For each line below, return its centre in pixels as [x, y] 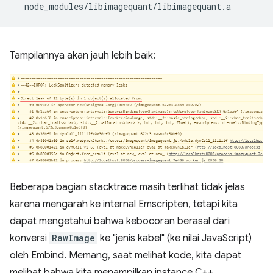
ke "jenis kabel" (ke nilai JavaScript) [175, 239]
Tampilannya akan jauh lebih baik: [83, 56]
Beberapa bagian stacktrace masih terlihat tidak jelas [127, 187]
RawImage [73, 238]
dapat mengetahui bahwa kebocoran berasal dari [120, 222]
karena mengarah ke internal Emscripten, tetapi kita [124, 204]
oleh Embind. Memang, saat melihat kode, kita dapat [126, 256]
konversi [30, 239]
